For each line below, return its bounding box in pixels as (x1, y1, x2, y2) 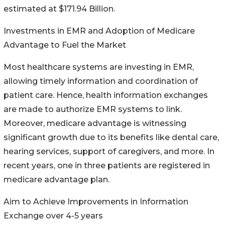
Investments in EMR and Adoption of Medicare (4, 26, 195, 36)
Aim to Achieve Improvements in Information (4, 196, 188, 206)
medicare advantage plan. (4, 174, 109, 184)
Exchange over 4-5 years (4, 210, 103, 220)
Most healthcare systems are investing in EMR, (4, 62, 194, 72)
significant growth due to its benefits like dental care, (4, 132, 219, 142)
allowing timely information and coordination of (4, 76, 198, 86)
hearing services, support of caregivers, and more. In (4, 146, 214, 156)
